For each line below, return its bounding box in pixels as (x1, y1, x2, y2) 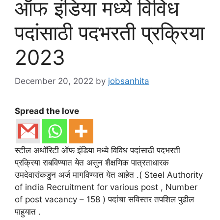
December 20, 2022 (15, 76, 93, 86)
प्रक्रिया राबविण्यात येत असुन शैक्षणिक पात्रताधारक (15, 158, 169, 168)
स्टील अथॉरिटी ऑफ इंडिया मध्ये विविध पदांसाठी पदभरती (15, 145, 180, 156)
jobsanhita (108, 76, 149, 86)
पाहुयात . (15, 207, 41, 217)
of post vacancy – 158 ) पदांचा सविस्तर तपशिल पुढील (15, 194, 194, 205)
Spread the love (15, 106, 79, 116)
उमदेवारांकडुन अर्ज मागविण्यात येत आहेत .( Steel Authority (15, 170, 203, 180)
